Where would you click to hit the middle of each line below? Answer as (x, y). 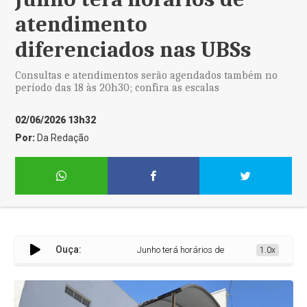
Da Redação (63, 138)
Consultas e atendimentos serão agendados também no (147, 75)
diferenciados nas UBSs (136, 50)
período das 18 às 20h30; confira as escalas (119, 88)
